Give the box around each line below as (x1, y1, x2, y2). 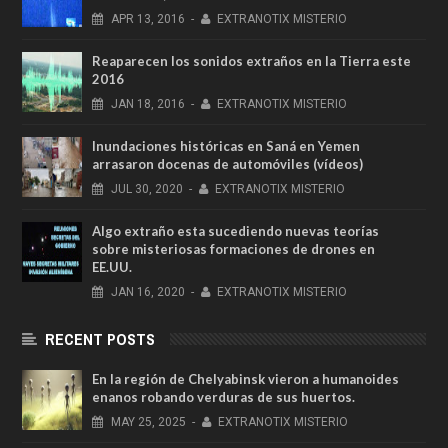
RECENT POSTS (45, 327, 155, 350)
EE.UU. (92, 258, 132, 275)
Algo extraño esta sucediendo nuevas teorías (92, 222, 379, 239)
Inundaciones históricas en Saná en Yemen (92, 137, 360, 154)
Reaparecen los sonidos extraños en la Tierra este (92, 52, 411, 69)
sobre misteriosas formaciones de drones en (92, 240, 375, 257)
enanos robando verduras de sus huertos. (92, 388, 355, 405)
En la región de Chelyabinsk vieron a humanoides (92, 370, 399, 387)
